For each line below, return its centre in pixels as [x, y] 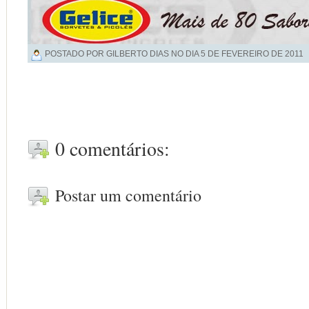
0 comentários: [112, 148]
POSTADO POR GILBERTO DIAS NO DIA [123, 53]
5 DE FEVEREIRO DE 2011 [252, 53]
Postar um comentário [128, 195]
